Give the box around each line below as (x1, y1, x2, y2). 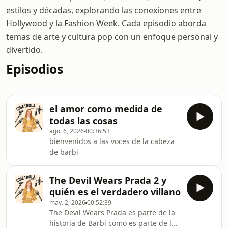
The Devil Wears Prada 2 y (49, 174, 166, 186)
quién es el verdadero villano (49, 186, 181, 198)
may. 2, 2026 (49, 198, 85, 207)
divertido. (6, 44, 43, 55)
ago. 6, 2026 (49, 127, 84, 135)
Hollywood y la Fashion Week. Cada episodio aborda (6, 18, 206, 29)
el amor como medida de (49, 103, 162, 115)
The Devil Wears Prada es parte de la (49, 208, 175, 217)
